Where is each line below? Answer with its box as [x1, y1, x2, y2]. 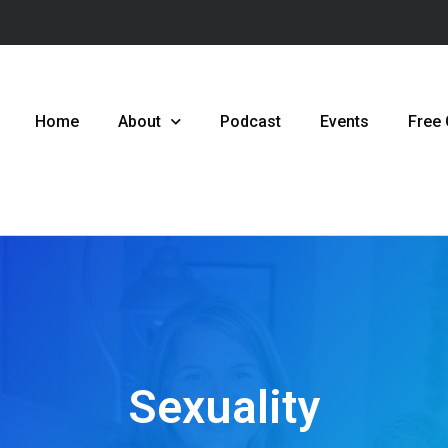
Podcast [220, 111, 282, 131]
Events [320, 111, 370, 131]
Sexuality [128, 380, 320, 435]
